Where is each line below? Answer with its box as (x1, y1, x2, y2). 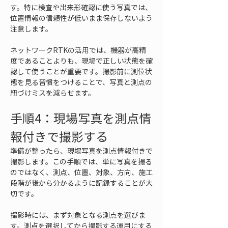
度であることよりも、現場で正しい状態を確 (10, 55, 153, 66)
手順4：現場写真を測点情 (10, 109, 151, 127)
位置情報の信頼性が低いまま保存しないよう (10, 13, 153, 23)
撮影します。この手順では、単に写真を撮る (10, 156, 152, 166)
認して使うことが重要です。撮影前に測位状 (10, 66, 152, 76)
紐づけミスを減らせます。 (10, 88, 95, 98)
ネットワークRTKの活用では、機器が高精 (10, 45, 146, 55)
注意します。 (10, 23, 52, 34)
